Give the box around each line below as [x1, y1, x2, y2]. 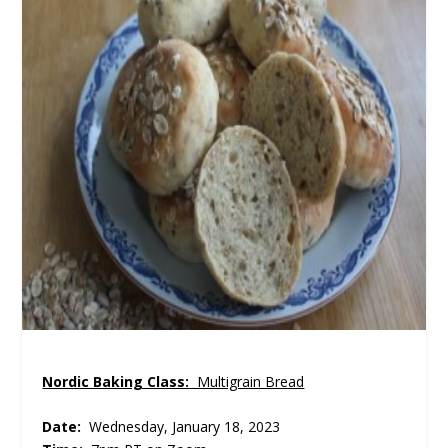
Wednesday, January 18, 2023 [85, 417, 281, 437]
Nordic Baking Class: [42, 371, 190, 391]
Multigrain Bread [189, 371, 305, 391]
